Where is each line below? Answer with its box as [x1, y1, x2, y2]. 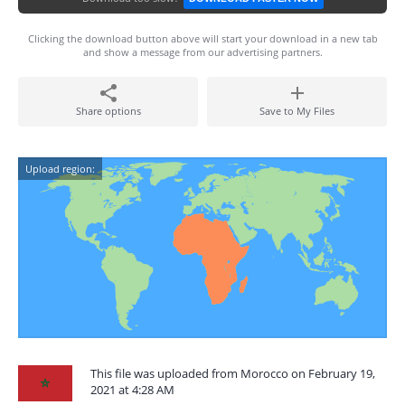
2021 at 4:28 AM [90, 381, 174, 398]
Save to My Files [259, 104, 334, 118]
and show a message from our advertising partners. [82, 45, 323, 59]
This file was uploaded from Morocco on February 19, [90, 365, 375, 381]
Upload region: [25, 162, 95, 175]
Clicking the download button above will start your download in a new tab [27, 32, 378, 45]
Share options [75, 104, 141, 118]
